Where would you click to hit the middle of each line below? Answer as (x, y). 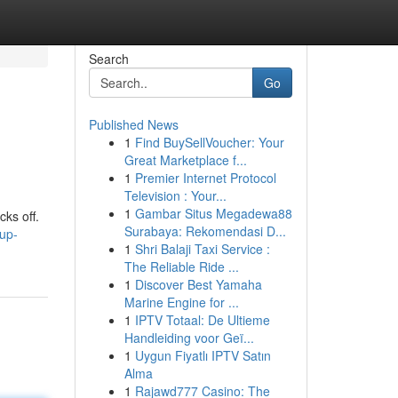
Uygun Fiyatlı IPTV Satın (203, 355)
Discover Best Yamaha (198, 284)
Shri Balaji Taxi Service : (202, 249)
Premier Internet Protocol (205, 178)
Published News (133, 124)
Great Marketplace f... (185, 160)
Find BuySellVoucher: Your (209, 142)
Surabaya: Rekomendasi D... (205, 231)
